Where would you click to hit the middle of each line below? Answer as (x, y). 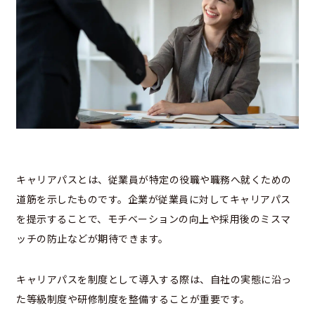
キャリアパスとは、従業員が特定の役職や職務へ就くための (154, 179)
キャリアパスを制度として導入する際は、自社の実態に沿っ (154, 279)
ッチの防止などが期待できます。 (92, 238)
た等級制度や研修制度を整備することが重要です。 (133, 298)
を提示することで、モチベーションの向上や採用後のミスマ (154, 218)
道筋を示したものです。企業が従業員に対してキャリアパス (154, 199)
